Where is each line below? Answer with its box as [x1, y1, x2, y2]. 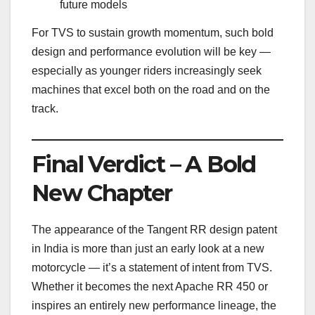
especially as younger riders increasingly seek [32, 64, 262, 77]
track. [32, 102, 58, 115]
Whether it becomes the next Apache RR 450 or [32, 280, 268, 292]
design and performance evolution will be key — [32, 45, 271, 58]
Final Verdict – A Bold [32, 150, 256, 178]
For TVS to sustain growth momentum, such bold [32, 26, 274, 39]
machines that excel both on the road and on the [32, 83, 270, 96]
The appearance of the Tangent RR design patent [32, 223, 277, 236]
